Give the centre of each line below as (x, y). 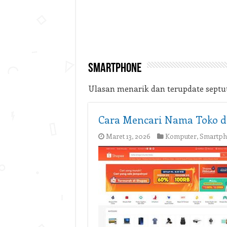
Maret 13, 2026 (128, 136)
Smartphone (115, 69)
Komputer (181, 136)
